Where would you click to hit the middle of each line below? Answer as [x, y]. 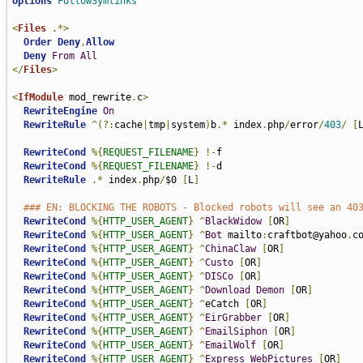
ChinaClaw [230, 249]
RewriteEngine [60, 111]
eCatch [224, 304]
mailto [241, 235]
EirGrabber [233, 318]
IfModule [40, 97]
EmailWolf [230, 345]
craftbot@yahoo [307, 235]
